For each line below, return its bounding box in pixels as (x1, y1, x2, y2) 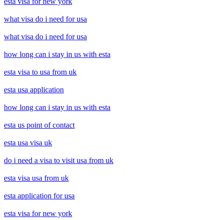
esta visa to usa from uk (4, 68, 77, 77)
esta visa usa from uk (4, 174, 69, 183)
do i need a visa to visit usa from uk (4, 156, 113, 165)
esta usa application (4, 85, 64, 94)
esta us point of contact (4, 121, 75, 130)
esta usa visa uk (4, 138, 52, 147)
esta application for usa (4, 192, 75, 200)
